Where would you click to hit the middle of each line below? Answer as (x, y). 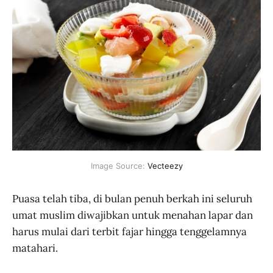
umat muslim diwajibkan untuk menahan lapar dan (133, 215)
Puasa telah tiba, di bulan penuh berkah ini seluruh (132, 198)
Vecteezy (165, 165)
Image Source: (119, 165)
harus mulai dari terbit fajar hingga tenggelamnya (129, 231)
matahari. (35, 248)
